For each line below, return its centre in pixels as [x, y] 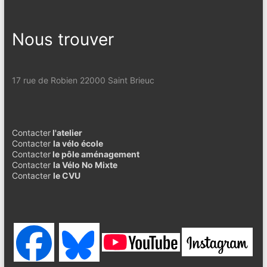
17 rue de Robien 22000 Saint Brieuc [83, 80]
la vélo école [78, 143]
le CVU [66, 175]
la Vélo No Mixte [85, 164]
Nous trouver [63, 39]
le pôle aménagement [95, 154]
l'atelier [66, 132]
